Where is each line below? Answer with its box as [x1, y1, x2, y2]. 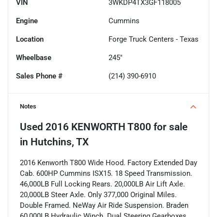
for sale [151, 121, 187, 133]
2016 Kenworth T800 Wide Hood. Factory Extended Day [20, 158, 197, 167]
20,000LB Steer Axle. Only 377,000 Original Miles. [20, 190, 177, 199]
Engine [16, 16, 38, 25]
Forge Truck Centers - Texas [108, 34, 199, 44]
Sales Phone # [16, 71, 62, 80]
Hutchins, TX [31, 136, 89, 148]
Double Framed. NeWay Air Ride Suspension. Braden [20, 201, 188, 210]
